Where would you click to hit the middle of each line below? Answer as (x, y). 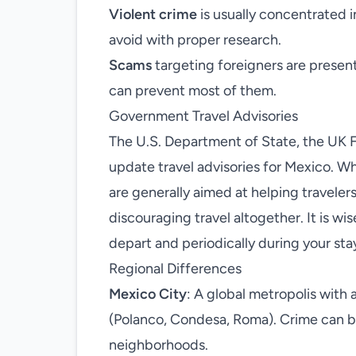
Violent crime (153, 14)
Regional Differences (175, 269)
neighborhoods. (159, 345)
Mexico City (148, 294)
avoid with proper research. (195, 40)
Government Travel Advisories (203, 116)
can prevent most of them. (193, 91)
